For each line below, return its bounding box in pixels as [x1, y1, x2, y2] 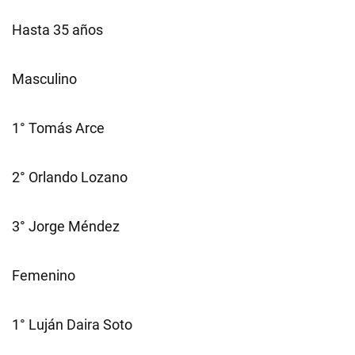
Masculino [12, 71, 77, 87]
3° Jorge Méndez [12, 218, 120, 235]
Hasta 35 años [12, 21, 103, 38]
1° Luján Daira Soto [12, 316, 132, 333]
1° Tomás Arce [12, 120, 105, 136]
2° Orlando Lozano [12, 169, 128, 185]
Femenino [12, 267, 75, 284]
